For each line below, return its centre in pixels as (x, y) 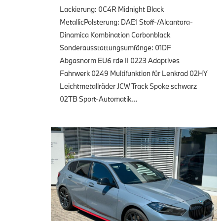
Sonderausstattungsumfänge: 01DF (115, 47)
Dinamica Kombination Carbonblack (115, 35)
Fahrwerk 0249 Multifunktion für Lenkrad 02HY (134, 73)
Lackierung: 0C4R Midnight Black (112, 9)
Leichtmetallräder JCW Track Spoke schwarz (128, 86)
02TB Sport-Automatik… (98, 99)
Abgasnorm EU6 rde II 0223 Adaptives (120, 60)
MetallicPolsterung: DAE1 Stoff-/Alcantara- (126, 22)
